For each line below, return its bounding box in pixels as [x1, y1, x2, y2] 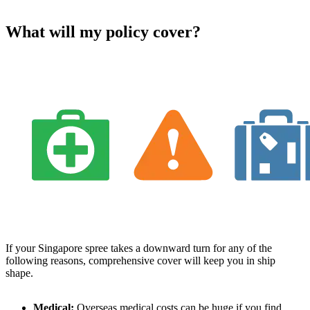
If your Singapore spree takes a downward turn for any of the [6, 241, 272, 254]
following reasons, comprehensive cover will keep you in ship [6, 254, 275, 266]
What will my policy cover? [6, 23, 201, 42]
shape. [6, 266, 33, 279]
